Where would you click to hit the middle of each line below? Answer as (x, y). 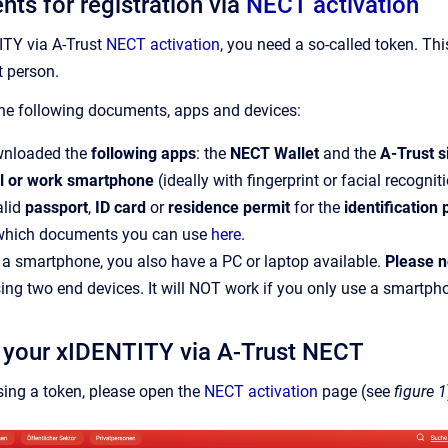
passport (56, 207)
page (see (356, 391)
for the (319, 207)
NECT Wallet (274, 153)
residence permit (231, 207)
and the (349, 153)
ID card (122, 207)
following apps (141, 153)
